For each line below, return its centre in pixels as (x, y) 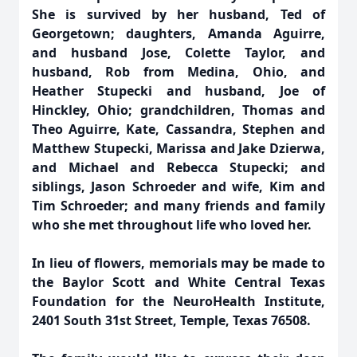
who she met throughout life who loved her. (172, 225)
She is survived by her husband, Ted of (178, 14)
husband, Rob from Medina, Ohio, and (178, 72)
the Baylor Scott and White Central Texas (178, 282)
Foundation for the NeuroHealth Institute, (178, 301)
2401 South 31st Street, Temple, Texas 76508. (171, 320)
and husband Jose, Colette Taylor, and (178, 53)
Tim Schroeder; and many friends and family (178, 206)
